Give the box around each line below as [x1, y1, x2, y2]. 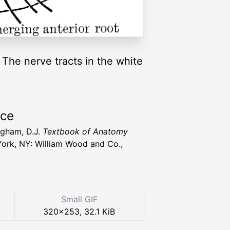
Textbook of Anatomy [43, 126, 128, 137]
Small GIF [61, 194, 98, 204]
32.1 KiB [84, 206, 115, 217]
